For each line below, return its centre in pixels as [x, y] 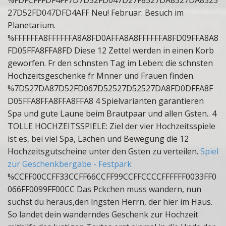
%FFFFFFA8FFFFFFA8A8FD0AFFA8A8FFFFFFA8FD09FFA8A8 [113, 38]
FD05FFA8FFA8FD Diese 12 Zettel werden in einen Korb [111, 50]
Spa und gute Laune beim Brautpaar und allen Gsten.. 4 [112, 114]
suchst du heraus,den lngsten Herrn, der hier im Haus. [110, 202]
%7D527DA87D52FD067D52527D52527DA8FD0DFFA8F [110, 88]
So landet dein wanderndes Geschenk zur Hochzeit [103, 214]
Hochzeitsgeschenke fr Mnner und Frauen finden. [101, 76]
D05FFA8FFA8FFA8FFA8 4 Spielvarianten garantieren [106, 101]
